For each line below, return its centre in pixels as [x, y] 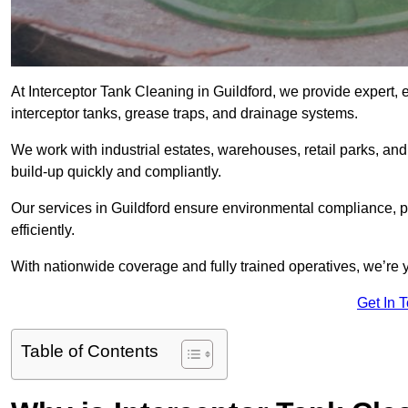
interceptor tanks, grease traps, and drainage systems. [184, 114]
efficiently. [43, 230]
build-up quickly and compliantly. [116, 172]
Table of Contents [90, 352]
